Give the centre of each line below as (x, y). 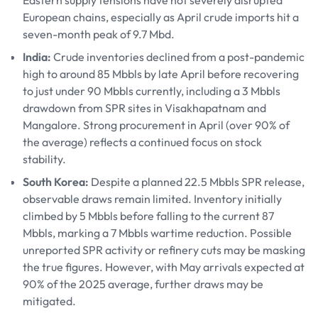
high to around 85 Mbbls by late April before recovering (161, 74)
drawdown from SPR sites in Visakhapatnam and (144, 108)
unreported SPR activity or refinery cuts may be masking (164, 250)
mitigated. (49, 301)
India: (38, 57)
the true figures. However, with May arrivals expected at (164, 267)
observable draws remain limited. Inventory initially (152, 199)
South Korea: (57, 182)
